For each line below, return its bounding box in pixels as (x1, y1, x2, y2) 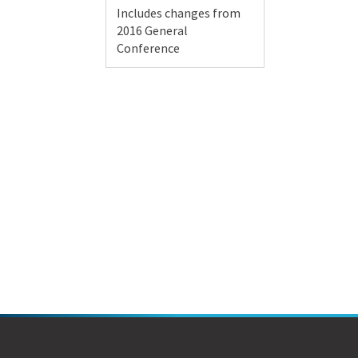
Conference (117, 39, 180, 56)
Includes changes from (117, 4, 241, 21)
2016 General (117, 22, 188, 38)
